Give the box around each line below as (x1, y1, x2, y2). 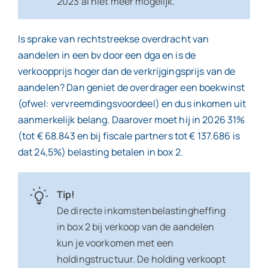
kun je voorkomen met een (56, 236, 174, 249)
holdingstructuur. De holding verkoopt (56, 252, 226, 266)
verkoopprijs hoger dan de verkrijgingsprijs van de (17, 64, 236, 78)
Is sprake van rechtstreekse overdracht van (17, 32, 209, 45)
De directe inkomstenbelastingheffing (56, 203, 226, 217)
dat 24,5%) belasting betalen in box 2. (17, 145, 185, 159)
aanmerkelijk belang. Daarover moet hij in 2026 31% (17, 112, 245, 126)
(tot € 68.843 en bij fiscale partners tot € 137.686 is (17, 129, 240, 142)
